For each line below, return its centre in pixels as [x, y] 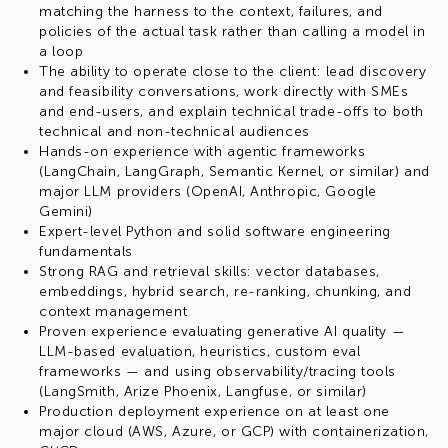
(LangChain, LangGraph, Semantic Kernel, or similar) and [234, 171]
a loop [61, 51]
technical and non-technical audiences [174, 131]
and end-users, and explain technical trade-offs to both [231, 111]
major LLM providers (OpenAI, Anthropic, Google [208, 191]
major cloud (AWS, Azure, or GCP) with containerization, [234, 431]
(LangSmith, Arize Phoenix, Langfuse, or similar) [203, 391]
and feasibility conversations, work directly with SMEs [224, 91]
